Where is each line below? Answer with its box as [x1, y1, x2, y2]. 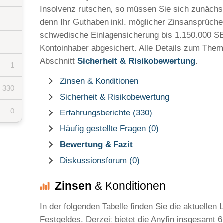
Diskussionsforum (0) [60, 156, 140, 165]
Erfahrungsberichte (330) [60, 108, 152, 117]
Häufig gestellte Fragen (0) [60, 124, 159, 133]
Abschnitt [40, 56, 77, 66]
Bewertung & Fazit [60, 140, 133, 149]
